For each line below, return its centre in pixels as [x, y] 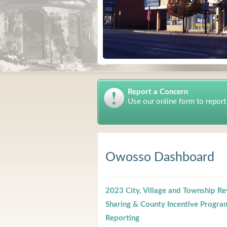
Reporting [122, 218]
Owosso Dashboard [160, 157]
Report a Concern [158, 92]
